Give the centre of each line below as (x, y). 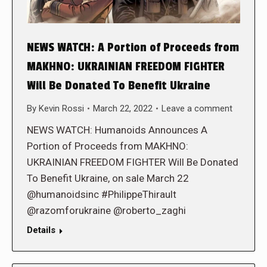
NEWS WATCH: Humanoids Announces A (117, 130)
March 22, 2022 (123, 108)
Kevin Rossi (61, 108)
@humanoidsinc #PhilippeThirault (102, 194)
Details (41, 230)
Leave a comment (197, 108)
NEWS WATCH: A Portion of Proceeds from (133, 47)
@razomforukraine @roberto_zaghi (106, 210)
